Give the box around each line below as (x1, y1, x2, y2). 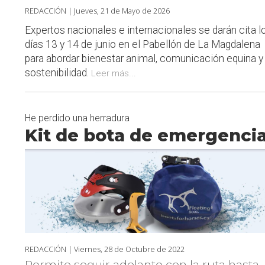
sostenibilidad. (25, 66, 91, 79)
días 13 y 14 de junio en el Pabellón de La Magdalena (25, 38, 260, 50)
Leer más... (91, 67, 136, 79)
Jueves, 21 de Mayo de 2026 (74, 5, 170, 16)
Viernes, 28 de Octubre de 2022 (74, 244, 185, 255)
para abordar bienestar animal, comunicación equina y (25, 52, 263, 64)
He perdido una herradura (25, 112, 130, 124)
